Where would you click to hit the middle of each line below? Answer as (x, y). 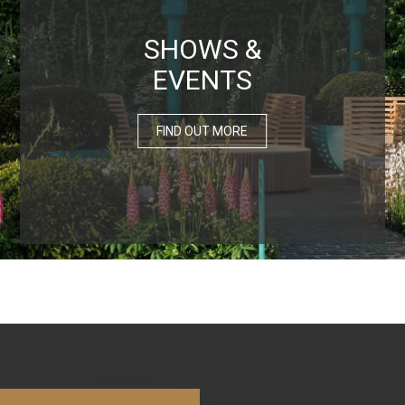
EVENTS (202, 80)
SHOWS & (202, 49)
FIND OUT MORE (202, 131)
